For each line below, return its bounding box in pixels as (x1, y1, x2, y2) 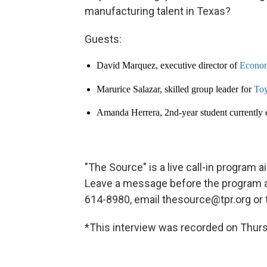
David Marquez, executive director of (97, 60, 240, 71)
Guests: (85, 33, 122, 46)
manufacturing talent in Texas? (85, 5, 231, 18)
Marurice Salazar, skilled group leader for (97, 83, 254, 94)
